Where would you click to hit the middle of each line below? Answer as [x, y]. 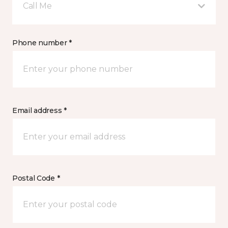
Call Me [37, 6]
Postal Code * [36, 178]
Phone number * [42, 43]
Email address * [39, 111]
